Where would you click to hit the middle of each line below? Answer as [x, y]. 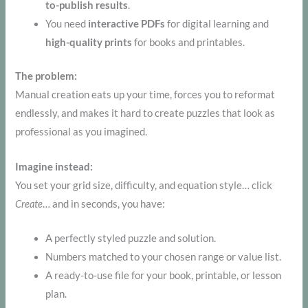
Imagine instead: [54, 166]
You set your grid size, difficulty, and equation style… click [144, 185]
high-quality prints [89, 43]
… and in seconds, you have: [104, 203]
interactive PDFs [127, 24]
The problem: [46, 76]
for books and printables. [189, 43]
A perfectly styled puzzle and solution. [131, 238]
